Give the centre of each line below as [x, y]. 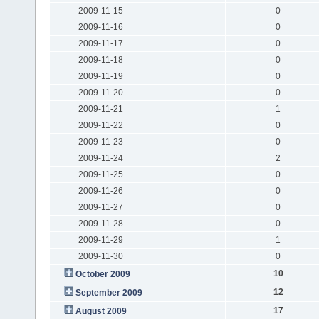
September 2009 [109, 292]
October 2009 [103, 274]
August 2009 [101, 311]
